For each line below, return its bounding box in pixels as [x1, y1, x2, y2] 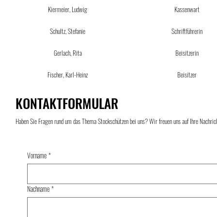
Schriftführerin [171, 26, 203, 36]
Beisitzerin [175, 48, 199, 58]
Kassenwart [174, 4, 200, 15]
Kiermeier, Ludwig [48, 4, 88, 15]
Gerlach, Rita [53, 48, 82, 58]
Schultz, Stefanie [50, 26, 86, 36]
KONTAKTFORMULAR [15, 93, 119, 113]
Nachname [27, 184, 50, 194]
